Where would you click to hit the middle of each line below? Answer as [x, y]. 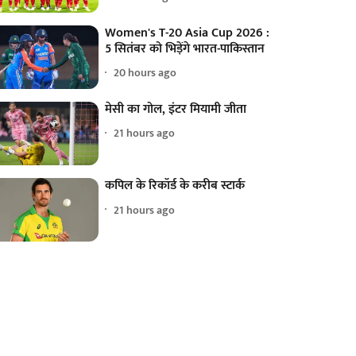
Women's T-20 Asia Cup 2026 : [188, 33]
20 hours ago [145, 73]
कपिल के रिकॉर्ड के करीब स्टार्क [175, 186]
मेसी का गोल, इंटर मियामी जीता [176, 109]
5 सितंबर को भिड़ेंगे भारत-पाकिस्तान [185, 48]
